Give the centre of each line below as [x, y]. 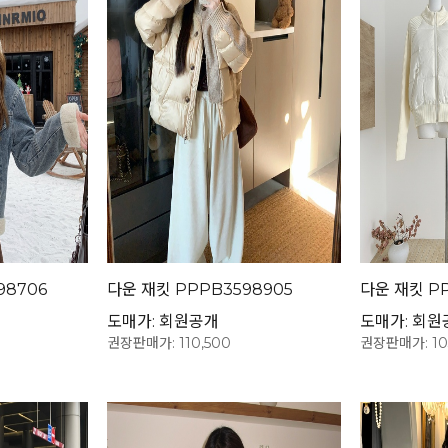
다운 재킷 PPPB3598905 [200, 290]
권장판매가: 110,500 [169, 343]
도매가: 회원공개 [163, 322]
